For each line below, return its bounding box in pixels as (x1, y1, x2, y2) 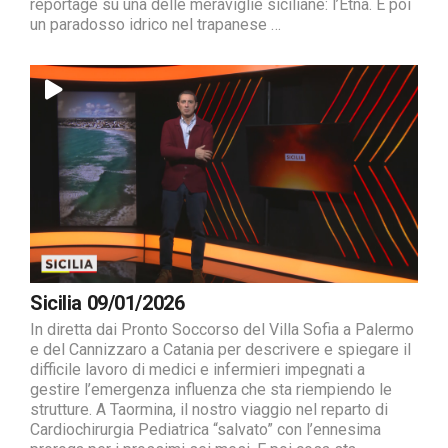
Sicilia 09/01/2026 (30, 291, 185, 315)
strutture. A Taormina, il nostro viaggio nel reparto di (30, 400, 388, 419)
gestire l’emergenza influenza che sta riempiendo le (30, 380, 392, 399)
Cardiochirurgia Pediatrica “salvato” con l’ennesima (30, 420, 381, 439)
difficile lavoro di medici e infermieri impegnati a (30, 360, 365, 379)
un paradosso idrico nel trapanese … (30, 14, 281, 34)
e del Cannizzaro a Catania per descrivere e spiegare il (30, 340, 411, 359)
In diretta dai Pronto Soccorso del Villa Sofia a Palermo (30, 320, 414, 339)
